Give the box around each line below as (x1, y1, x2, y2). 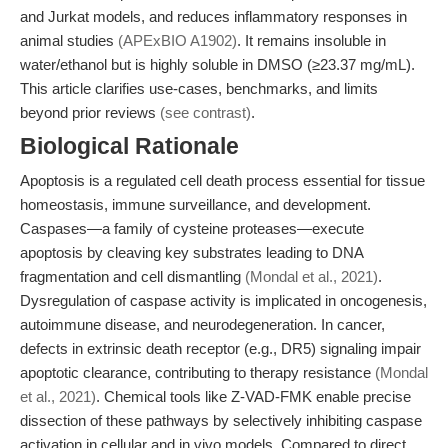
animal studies (20, 32, 118, 49)
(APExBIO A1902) (118, 32, 237, 49)
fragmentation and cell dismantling (20, 268, 245, 285)
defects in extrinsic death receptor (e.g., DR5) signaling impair (20, 340, 421, 357)
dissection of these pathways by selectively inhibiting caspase (20, 412, 422, 429)
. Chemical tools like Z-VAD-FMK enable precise (96, 388, 411, 405)
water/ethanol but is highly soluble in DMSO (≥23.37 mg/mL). (20, 56, 415, 73)
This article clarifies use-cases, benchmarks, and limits (20, 80, 378, 97)
